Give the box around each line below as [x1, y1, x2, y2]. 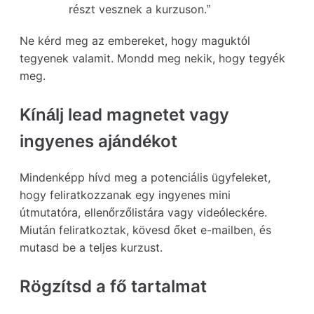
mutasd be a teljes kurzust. [20, 240, 163, 254]
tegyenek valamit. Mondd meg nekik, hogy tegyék [20, 50, 285, 65]
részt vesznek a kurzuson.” [69, 1, 210, 16]
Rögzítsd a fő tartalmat [20, 275, 207, 296]
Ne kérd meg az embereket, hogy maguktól [20, 33, 250, 48]
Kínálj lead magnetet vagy [20, 104, 229, 125]
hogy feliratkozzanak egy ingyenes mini [20, 187, 231, 202]
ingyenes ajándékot [20, 130, 177, 151]
